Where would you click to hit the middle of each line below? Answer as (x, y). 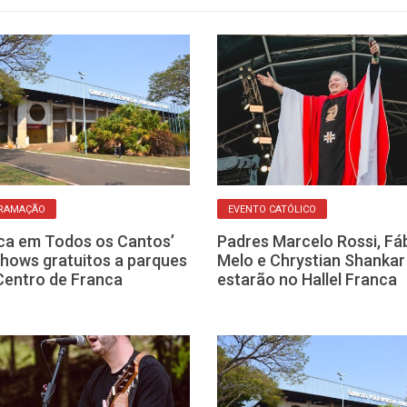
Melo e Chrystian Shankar (311, 261)
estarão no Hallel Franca (307, 280)
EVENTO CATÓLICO (272, 210)
